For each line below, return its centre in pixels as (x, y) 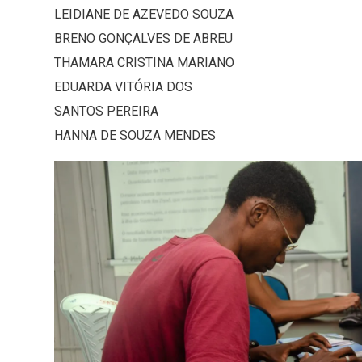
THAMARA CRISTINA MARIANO (144, 63)
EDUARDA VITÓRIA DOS (123, 87)
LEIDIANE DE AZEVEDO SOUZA (144, 15)
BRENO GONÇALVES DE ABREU (143, 39)
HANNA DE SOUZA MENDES (135, 136)
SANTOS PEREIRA (106, 112)
